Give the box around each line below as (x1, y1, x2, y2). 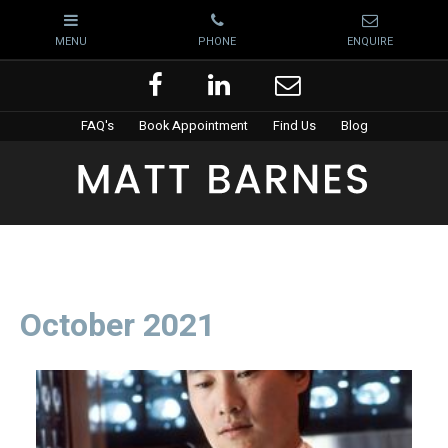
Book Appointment (138, 117, 248, 135)
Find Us (272, 117, 316, 135)
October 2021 (20, 301, 215, 349)
